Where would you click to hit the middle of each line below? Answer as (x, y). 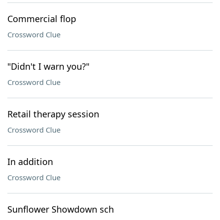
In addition (30, 162)
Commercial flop (42, 19)
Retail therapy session (53, 114)
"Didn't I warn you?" (48, 66)
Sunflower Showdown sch (61, 209)
